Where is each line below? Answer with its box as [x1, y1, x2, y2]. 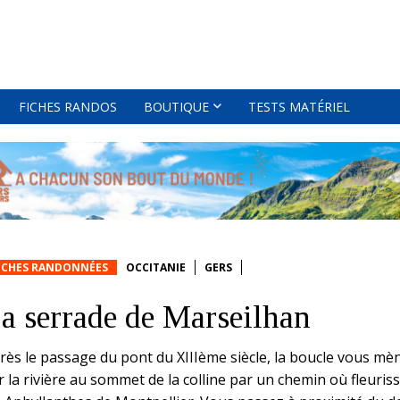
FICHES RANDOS [19, 98, 117, 115]
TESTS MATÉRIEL [248, 98, 350, 115]
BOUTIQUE [144, 98, 209, 115]
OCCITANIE [125, 260, 186, 276]
